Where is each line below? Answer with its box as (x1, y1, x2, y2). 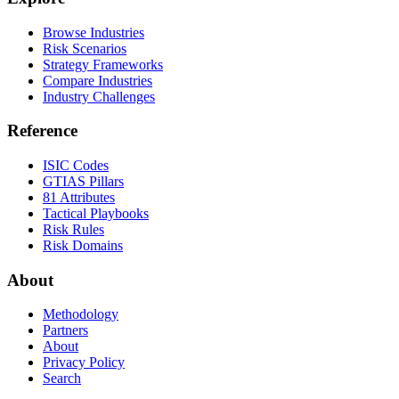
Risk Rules (43, 222, 104, 238)
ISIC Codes (43, 158, 109, 174)
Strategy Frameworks (43, 56, 163, 72)
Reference (7, 121, 77, 141)
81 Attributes (43, 190, 115, 206)
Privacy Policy (43, 354, 125, 370)
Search (43, 370, 81, 387)
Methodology (43, 306, 118, 322)
